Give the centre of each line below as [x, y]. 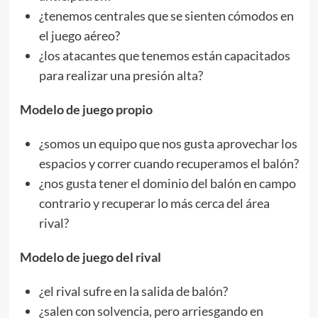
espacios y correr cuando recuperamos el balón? [169, 163]
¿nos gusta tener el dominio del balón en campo [167, 183]
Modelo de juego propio [86, 109]
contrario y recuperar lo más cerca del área [154, 203]
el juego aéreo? [79, 35]
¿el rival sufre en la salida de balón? [133, 291]
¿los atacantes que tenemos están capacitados [164, 55]
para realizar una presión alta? [121, 75]
